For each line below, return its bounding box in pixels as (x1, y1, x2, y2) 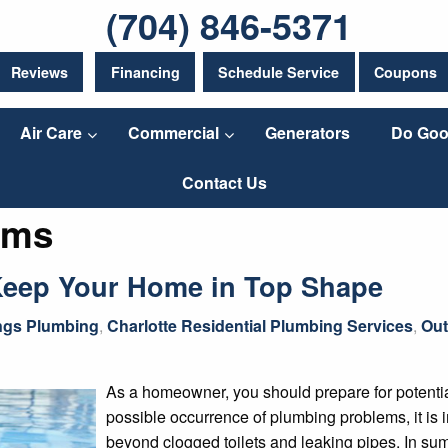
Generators (264, 121, 350, 145)
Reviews (10, 62, 68, 83)
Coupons (374, 62, 438, 83)
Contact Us (182, 171, 267, 195)
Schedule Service (218, 62, 340, 83)
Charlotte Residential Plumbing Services (107, 314, 413, 338)
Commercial (127, 121, 219, 145)
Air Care (19, 121, 82, 145)
